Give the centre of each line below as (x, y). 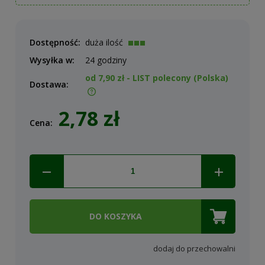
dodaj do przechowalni (194, 248)
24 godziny (106, 60)
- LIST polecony (159, 77)
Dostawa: (49, 84)
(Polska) (211, 77)
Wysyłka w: (52, 60)
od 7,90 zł (105, 77)
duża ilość (104, 42)
